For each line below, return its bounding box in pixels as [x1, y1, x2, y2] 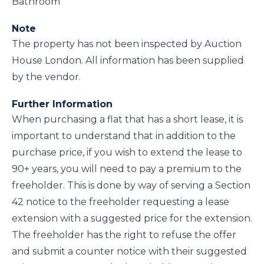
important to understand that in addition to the [12, 130, 236, 141]
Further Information [12, 98, 113, 110]
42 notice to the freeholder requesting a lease [12, 196, 229, 207]
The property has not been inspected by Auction [12, 38, 242, 49]
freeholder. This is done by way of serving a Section [12, 180, 250, 191]
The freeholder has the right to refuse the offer [12, 229, 236, 240]
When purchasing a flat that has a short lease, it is [12, 114, 243, 125]
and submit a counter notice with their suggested [12, 246, 247, 257]
